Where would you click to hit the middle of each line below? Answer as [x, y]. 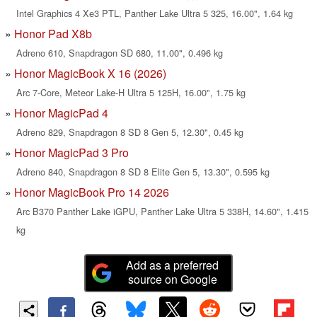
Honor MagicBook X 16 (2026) [90, 74]
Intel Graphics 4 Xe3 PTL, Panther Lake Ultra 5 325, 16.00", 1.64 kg [155, 13]
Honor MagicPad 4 [61, 113]
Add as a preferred [173, 265]
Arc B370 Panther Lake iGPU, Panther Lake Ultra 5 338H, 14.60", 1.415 [162, 212]
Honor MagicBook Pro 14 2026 [92, 192]
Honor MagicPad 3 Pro [71, 153]
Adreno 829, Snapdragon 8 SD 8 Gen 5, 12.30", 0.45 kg [130, 132]
